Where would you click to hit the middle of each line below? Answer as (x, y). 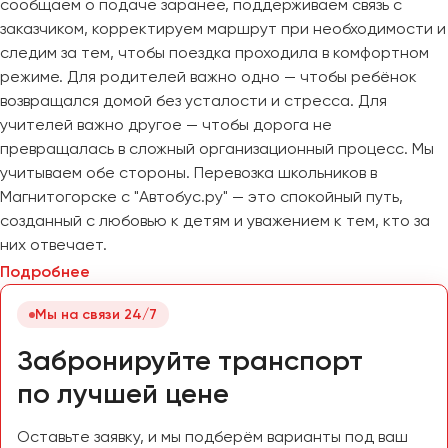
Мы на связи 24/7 (96, 314)
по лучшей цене (123, 393)
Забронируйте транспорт (190, 360)
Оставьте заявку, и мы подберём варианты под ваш (212, 436)
